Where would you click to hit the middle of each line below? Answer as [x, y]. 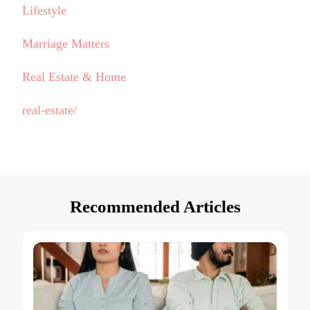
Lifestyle [44, 10]
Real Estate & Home [74, 76]
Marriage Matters [66, 43]
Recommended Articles [155, 206]
